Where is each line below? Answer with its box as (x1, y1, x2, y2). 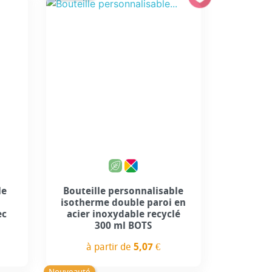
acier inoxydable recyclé (66, 208, 180, 220)
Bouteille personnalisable (63, 185, 184, 197)
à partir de (86, 240, 134, 253)
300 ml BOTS (95, 219, 152, 231)
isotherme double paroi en (61, 196, 186, 208)
